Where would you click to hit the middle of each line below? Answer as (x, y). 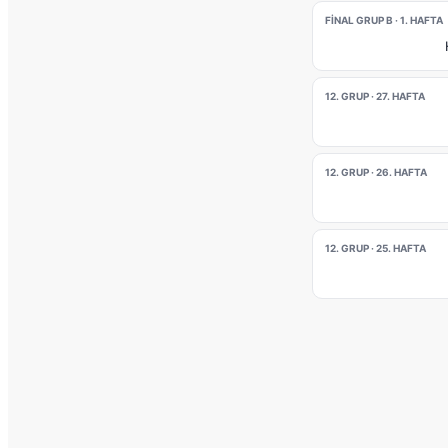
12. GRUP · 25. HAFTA (375, 248)
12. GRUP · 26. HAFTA (376, 172)
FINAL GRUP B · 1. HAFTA (384, 20)
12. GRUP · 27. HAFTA (375, 96)
